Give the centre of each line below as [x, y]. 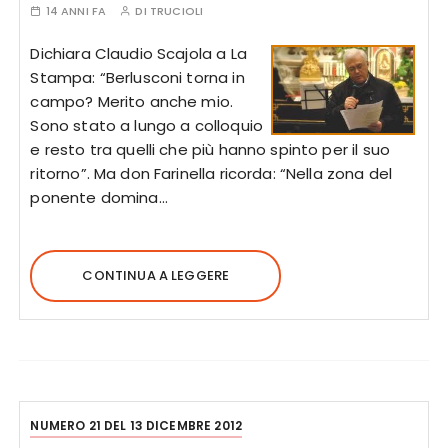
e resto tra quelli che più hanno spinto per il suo [210, 149]
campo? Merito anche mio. [132, 101]
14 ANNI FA [76, 11]
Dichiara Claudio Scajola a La [138, 53]
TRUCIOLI [176, 11]
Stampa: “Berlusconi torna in [137, 77]
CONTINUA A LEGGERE [156, 275]
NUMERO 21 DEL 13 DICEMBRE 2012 [136, 425]
